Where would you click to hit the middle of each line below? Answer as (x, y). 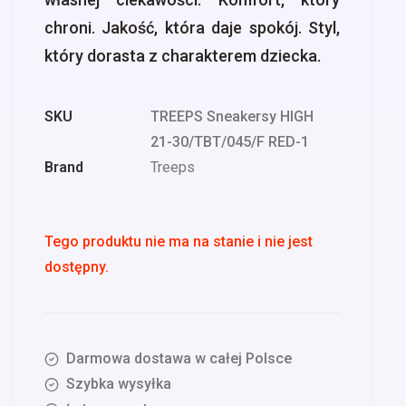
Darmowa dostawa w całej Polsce (179, 358)
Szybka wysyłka (119, 384)
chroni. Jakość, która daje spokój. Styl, (192, 28)
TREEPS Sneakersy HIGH (232, 116)
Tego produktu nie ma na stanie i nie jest (179, 242)
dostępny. (77, 267)
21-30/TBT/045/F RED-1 (230, 142)
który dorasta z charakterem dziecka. (183, 56)
